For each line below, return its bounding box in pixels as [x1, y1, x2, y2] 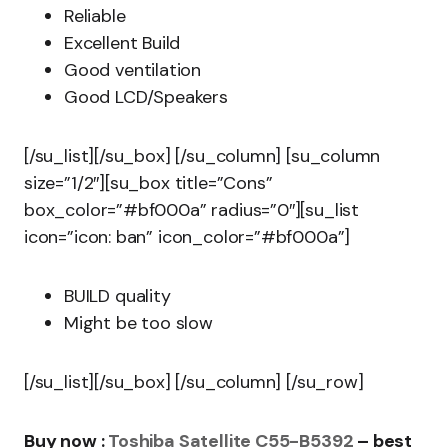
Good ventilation [64, 58, 202, 82]
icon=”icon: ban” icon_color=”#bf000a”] [24, 225, 351, 249]
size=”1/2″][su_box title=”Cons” [24, 171, 273, 195]
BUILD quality [64, 284, 171, 308]
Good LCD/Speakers [64, 85, 228, 109]
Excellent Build [64, 31, 181, 55]
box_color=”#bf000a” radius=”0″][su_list [24, 198, 359, 222]
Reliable [64, 4, 126, 28]
